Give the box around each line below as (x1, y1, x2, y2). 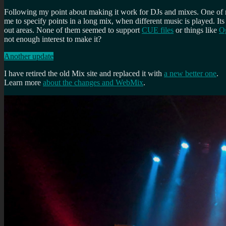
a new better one (164, 69, 216, 78)
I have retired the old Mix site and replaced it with (4, 69, 164, 78)
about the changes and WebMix (43, 78, 143, 87)
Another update (4, 51, 53, 61)
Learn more (4, 78, 43, 87)
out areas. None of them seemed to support (4, 25, 142, 34)
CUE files (142, 25, 174, 34)
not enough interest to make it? (4, 34, 101, 43)
